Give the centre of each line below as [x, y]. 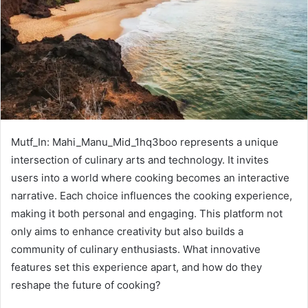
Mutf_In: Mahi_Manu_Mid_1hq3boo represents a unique [145, 142]
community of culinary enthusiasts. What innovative [136, 249]
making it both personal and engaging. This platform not [147, 213]
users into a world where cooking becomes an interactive [150, 177]
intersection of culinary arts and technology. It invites [140, 159]
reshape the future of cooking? [86, 285]
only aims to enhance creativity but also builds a [127, 231]
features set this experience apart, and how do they [136, 267]
